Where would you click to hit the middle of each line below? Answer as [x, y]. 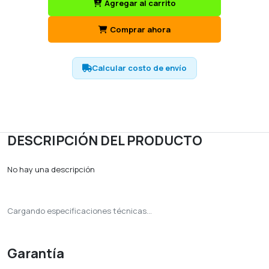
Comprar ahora [140, 30]
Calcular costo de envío [139, 68]
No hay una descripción [51, 170]
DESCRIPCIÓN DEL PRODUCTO [105, 141]
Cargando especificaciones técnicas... [80, 211]
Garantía [36, 254]
